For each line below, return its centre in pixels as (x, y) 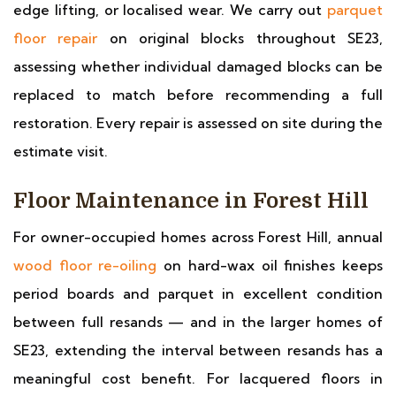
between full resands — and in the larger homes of (198, 322)
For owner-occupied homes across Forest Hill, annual (198, 237)
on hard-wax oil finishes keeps (270, 265)
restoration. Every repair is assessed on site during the (198, 123)
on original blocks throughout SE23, (240, 38)
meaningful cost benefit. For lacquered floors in (198, 378)
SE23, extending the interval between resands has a (198, 350)
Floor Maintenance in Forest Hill (191, 201)
